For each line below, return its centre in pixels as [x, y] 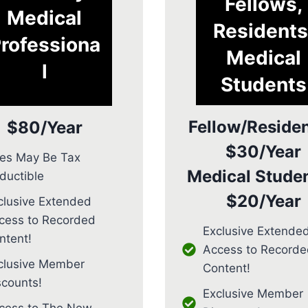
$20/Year [263, 201]
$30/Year [264, 151]
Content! [227, 268]
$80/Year [44, 127]
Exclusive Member [253, 293]
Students [263, 84]
